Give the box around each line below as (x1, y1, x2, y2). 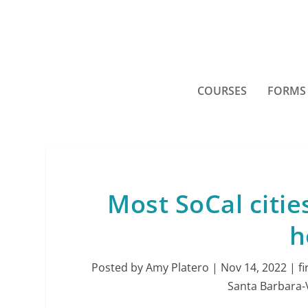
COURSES (197, 83, 247, 98)
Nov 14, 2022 (221, 260, 287, 275)
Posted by (91, 260, 146, 275)
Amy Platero (146, 260, 210, 275)
